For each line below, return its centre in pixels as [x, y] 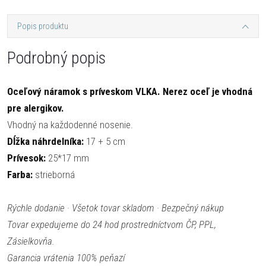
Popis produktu [43, 26]
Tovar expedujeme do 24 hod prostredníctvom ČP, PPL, [112, 224]
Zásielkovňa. [31, 241]
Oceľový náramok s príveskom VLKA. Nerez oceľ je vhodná [130, 91]
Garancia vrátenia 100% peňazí [66, 258]
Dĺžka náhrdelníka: [45, 141]
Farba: [20, 175]
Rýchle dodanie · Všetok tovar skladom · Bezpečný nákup [115, 208]
